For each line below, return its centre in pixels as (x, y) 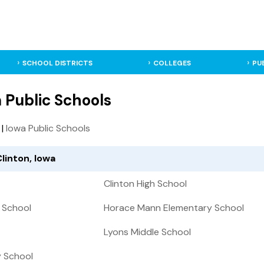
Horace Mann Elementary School (174, 208)
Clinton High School (145, 184)
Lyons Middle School (147, 232)
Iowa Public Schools (48, 128)
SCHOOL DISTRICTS (57, 63)
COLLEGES (172, 63)
